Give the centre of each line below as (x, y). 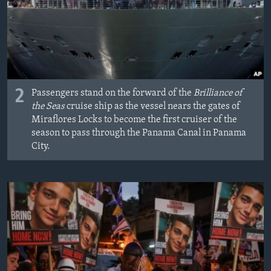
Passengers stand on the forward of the (113, 93)
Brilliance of (218, 93)
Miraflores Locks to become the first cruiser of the (134, 120)
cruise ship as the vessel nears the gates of (152, 107)
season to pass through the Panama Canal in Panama (139, 133)
